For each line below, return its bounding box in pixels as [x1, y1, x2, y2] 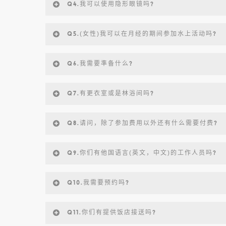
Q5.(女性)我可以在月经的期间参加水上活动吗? [67, 30, 217, 38]
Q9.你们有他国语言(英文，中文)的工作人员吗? [67, 149, 217, 157]
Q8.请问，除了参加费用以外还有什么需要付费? [67, 119, 218, 127]
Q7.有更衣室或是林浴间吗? [67, 89, 154, 97]
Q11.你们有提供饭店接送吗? [67, 208, 156, 216]
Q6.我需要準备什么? [67, 60, 133, 68]
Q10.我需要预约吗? [67, 179, 130, 187]
